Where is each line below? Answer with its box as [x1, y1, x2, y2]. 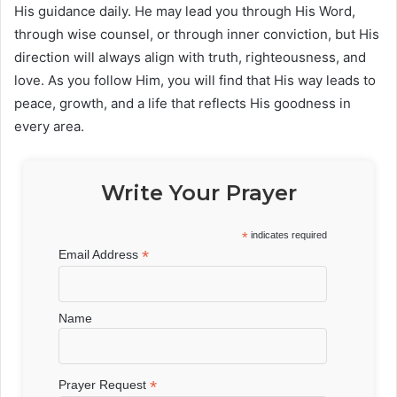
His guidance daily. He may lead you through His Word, [14, 3, 355, 20]
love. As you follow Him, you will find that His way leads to [14, 72, 376, 90]
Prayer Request [58, 378, 151, 393]
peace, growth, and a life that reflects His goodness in [14, 95, 351, 113]
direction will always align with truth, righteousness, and [14, 49, 366, 66]
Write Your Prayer [100, 180, 297, 206]
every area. [14, 118, 84, 136]
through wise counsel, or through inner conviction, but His [14, 26, 379, 43]
